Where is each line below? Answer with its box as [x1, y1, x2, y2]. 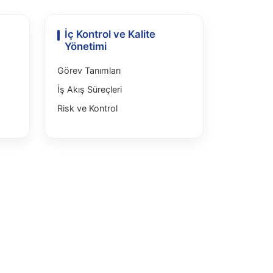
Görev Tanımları [57, 65, 121, 76]
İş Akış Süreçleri [57, 84, 122, 94]
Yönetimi [65, 40, 107, 52]
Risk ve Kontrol [57, 103, 118, 113]
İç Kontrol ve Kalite [65, 28, 155, 40]
